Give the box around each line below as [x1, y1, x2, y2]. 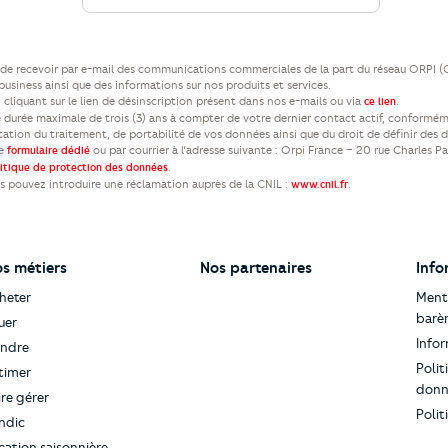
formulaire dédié [7, 145, 90, 157]
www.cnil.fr [291, 179, 348, 191]
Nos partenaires [200, 259, 312, 277]
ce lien [364, 96, 396, 108]
